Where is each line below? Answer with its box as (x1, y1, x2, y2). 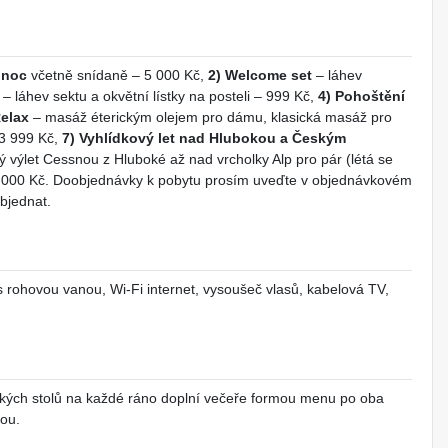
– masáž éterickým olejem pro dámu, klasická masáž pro (29, 109, 392, 126)
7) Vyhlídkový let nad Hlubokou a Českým (62, 130, 346, 147)
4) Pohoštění (318, 88, 405, 105)
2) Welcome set (208, 67, 312, 84)
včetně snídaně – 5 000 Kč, (27, 67, 208, 84)
